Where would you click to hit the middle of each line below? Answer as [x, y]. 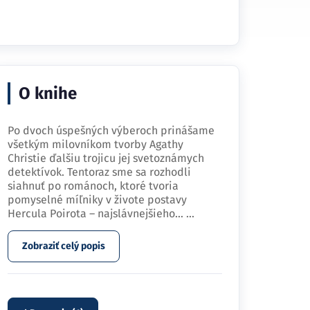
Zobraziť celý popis [64, 246]
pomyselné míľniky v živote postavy [97, 200]
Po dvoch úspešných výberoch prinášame [111, 130]
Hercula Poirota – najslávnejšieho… [97, 213]
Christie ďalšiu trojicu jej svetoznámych [106, 158]
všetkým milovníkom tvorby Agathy [95, 144]
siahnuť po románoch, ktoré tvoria [93, 186]
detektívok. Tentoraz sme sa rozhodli [99, 172]
